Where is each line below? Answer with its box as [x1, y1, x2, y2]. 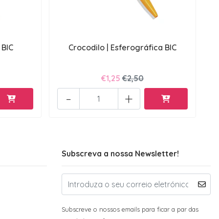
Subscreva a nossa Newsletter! [62, 148, 179, 158]
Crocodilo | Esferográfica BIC [68, 42, 176, 52]
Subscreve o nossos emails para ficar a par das [62, 205, 198, 213]
